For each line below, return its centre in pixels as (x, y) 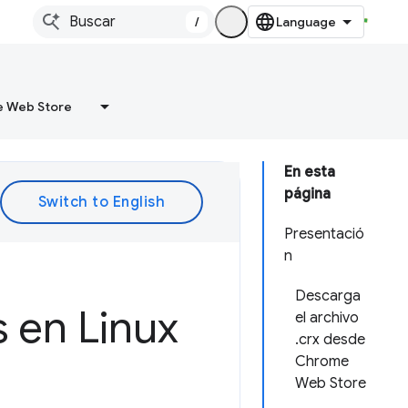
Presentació (324, 234)
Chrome (322, 362)
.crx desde (330, 340)
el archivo (327, 318)
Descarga (328, 296)
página (307, 194)
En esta (310, 172)
